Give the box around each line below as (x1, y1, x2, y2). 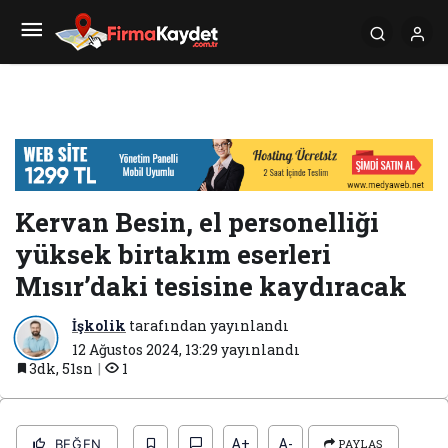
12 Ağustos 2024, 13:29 (72, 339, 218, 359)
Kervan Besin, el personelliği (15, 204, 379, 239)
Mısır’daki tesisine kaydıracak (15, 268, 407, 303)
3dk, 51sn (29, 358, 93, 378)
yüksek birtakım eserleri (15, 236, 331, 271)
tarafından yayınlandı (126, 315, 289, 335)
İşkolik (72, 315, 126, 335)
